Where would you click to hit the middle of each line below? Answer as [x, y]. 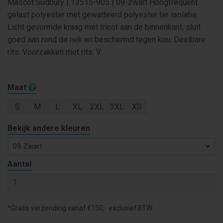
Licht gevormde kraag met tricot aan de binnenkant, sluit [104, 27]
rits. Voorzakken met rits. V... [56, 52]
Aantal [19, 164]
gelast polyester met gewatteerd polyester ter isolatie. [103, 14]
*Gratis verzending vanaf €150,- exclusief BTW [80, 208]
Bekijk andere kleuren [49, 128]
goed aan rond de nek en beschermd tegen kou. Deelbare [107, 39]
